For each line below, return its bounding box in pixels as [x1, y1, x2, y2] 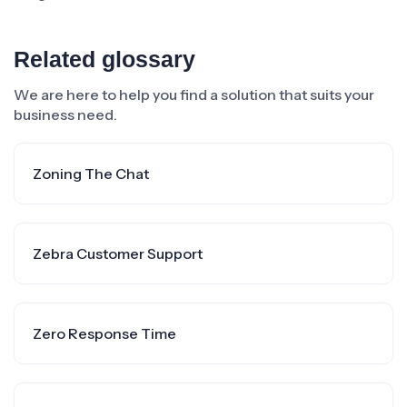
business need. [14, 105, 117, 124]
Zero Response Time [33, 324, 176, 342]
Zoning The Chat [33, 164, 149, 183]
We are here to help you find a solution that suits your [14, 85, 374, 104]
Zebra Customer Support [33, 244, 203, 263]
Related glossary [14, 46, 195, 72]
